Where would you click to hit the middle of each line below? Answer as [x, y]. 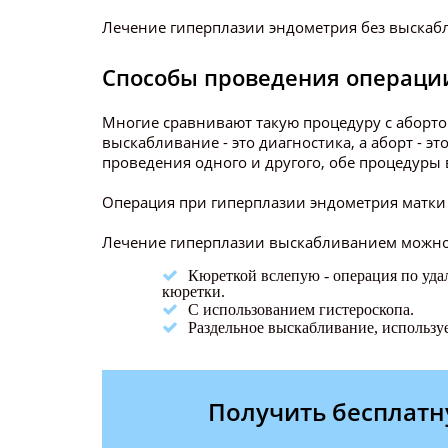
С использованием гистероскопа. [301, 308]
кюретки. [193, 290]
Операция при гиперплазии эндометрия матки [274, 201]
